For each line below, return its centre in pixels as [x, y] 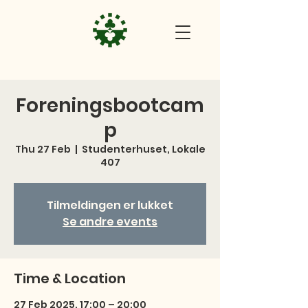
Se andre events [110, 222]
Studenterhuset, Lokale [143, 149]
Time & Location [70, 278]
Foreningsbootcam [110, 106]
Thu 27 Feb [43, 149]
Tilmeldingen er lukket [110, 205]
